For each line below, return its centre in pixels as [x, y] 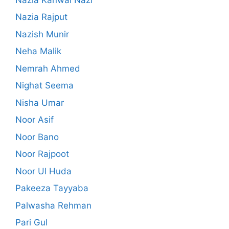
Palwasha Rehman [53, 205]
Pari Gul [31, 223]
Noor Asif [35, 120]
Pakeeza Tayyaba [52, 188]
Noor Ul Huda [43, 171]
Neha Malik [38, 51]
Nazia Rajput [41, 17]
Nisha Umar [40, 102]
